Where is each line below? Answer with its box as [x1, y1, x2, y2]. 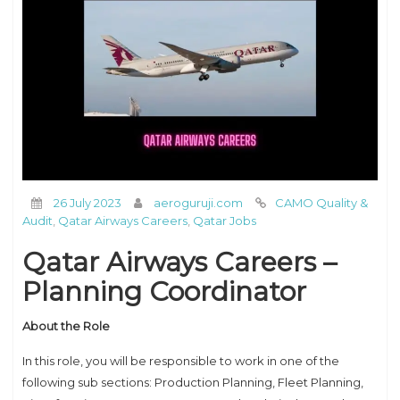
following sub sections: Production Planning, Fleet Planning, [22, 374, 363, 389]
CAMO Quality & [275, 195, 368, 210]
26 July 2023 [54, 195, 121, 210]
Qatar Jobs [193, 212, 256, 228]
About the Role [22, 318, 110, 333]
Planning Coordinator [22, 274, 306, 308]
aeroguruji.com [154, 195, 243, 210]
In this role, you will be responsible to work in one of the [22, 353, 339, 368]
